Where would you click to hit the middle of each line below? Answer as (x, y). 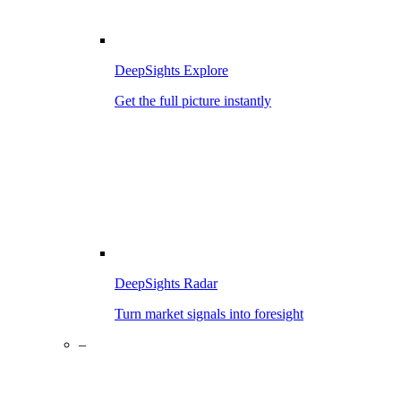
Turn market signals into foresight (209, 314)
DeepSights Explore (171, 70)
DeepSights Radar (166, 283)
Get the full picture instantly (193, 101)
